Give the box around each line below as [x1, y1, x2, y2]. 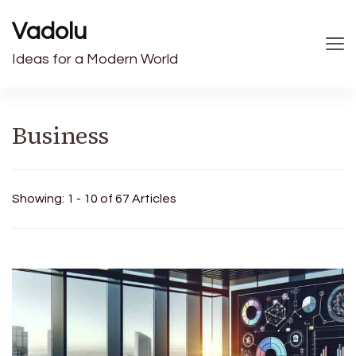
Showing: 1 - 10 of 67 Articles [12, 192, 176, 205]
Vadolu [12, 19, 87, 44]
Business [12, 119, 109, 152]
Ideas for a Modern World [12, 52, 178, 67]
